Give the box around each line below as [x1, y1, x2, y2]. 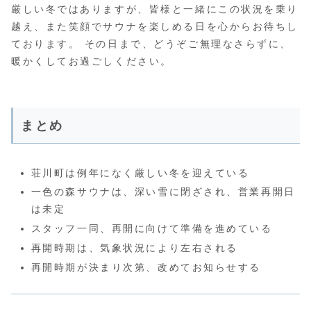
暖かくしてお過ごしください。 [11, 56, 172, 67]
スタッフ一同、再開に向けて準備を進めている [31, 223, 273, 235]
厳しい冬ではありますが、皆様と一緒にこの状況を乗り [11, 3, 299, 15]
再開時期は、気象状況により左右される [31, 242, 238, 254]
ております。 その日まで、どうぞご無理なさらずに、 [11, 38, 292, 50]
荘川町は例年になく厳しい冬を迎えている [31, 167, 250, 178]
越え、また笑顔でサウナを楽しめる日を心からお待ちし [11, 21, 299, 33]
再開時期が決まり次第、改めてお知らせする [31, 261, 261, 273]
